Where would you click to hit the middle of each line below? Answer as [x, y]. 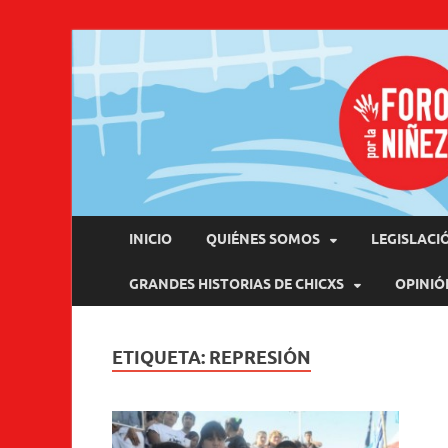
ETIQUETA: [160, 357]
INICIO [150, 238]
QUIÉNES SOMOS [263, 238]
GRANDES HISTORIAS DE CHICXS [236, 283]
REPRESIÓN [260, 357]
